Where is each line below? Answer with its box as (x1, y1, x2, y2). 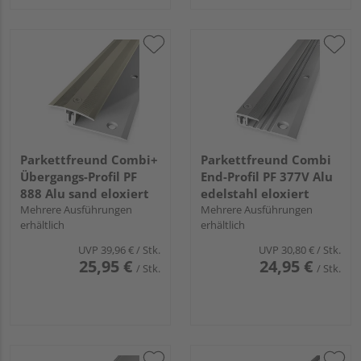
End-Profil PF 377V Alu (201, 168, 333, 185)
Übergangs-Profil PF (20, 168, 137, 185)
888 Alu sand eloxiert (20, 185, 149, 201)
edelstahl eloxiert (201, 185, 309, 201)
